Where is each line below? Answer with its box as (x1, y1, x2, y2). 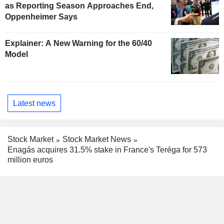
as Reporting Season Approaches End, (5, 1, 153, 10)
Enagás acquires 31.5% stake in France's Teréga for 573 (7, 145, 207, 154)
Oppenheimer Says (5, 12, 77, 21)
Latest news (13, 98, 55, 107)
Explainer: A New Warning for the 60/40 (5, 39, 152, 48)
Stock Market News (62, 135, 131, 144)
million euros (7, 155, 53, 164)
